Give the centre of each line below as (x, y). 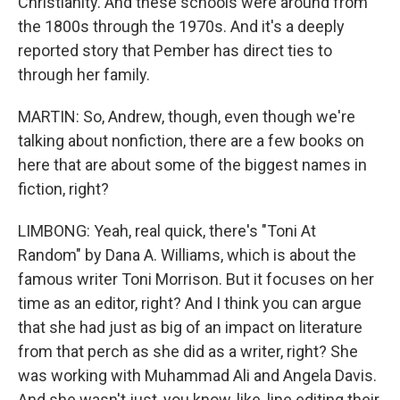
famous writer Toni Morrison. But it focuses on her (196, 279)
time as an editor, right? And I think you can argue (190, 303)
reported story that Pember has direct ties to (175, 50)
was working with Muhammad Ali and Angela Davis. (197, 375)
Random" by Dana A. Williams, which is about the (187, 255)
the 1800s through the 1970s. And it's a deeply (181, 26)
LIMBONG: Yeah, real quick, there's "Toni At (167, 231)
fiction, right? (63, 189)
